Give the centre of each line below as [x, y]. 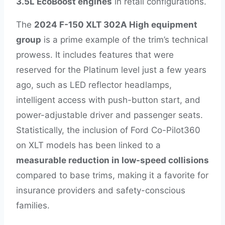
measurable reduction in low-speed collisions [113, 160]
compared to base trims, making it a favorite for [112, 175]
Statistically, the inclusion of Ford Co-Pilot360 [108, 130]
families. [33, 205]
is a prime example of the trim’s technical [125, 39]
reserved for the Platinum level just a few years [111, 70]
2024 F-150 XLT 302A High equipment [116, 24]
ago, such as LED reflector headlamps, [94, 85]
